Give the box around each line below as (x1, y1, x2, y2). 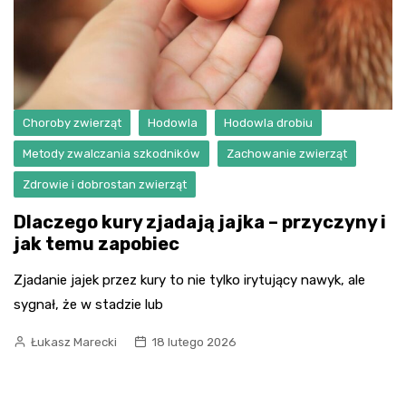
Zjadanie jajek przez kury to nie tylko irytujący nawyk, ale (14, 271, 365, 288)
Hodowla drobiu (224, 115, 313, 130)
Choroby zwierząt (23, 115, 121, 130)
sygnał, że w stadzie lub (14, 295, 163, 313)
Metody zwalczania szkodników (23, 146, 200, 160)
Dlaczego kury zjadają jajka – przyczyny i (14, 210, 386, 233)
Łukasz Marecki (31, 334, 117, 349)
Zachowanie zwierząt (227, 146, 347, 160)
